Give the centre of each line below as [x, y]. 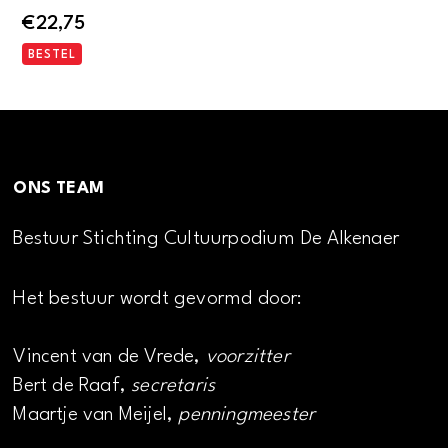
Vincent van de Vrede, [109, 357]
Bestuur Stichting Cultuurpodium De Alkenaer [206, 238]
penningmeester [247, 415]
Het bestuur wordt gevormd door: [158, 299]
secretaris [173, 386]
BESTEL [52, 54]
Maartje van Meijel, [96, 415]
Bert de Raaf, [72, 386]
